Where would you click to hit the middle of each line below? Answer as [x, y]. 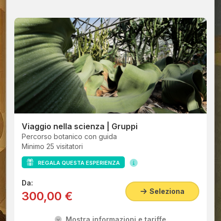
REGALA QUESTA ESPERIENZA [77, 163]
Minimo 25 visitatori [52, 146]
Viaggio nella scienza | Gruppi [80, 126]
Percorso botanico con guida [69, 136]
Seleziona [165, 191]
